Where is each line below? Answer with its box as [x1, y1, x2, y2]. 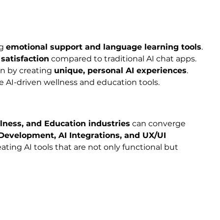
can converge [130, 119, 188, 129]
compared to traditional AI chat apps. [49, 54, 196, 64]
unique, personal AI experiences [54, 66, 187, 76]
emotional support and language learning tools [6, 42, 201, 52]
